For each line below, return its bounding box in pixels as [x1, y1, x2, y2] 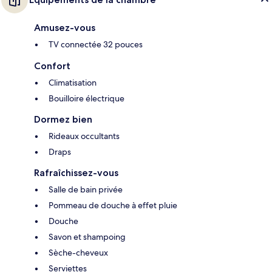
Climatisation [49, 77, 97, 89]
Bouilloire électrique [49, 93, 124, 104]
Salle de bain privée [49, 184, 123, 195]
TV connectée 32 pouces [49, 39, 143, 50]
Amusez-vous [34, 22, 95, 34]
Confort [34, 60, 70, 72]
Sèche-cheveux [49, 247, 108, 259]
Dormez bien [34, 114, 92, 126]
